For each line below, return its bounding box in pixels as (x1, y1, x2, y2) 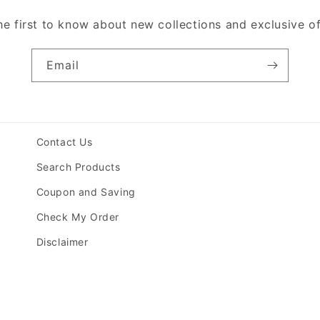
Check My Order (36, 211, 120, 224)
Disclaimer (36, 236, 89, 249)
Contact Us (36, 136, 93, 149)
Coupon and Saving (36, 186, 136, 199)
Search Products (36, 161, 121, 174)
